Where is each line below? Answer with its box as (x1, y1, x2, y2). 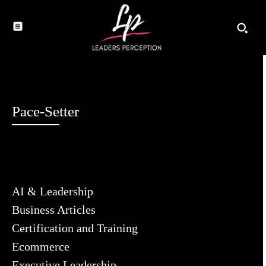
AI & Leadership (12, 185, 93, 198)
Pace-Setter (12, 103, 79, 120)
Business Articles (12, 203, 96, 217)
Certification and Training (12, 221, 138, 235)
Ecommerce (12, 240, 69, 254)
